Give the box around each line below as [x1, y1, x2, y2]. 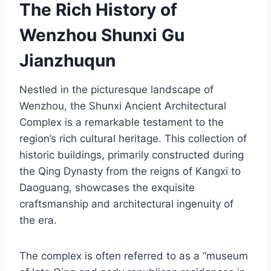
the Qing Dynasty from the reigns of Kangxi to [19, 165, 241, 178]
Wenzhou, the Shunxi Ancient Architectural [19, 100, 226, 113]
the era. [19, 214, 57, 227]
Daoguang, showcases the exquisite [19, 181, 195, 194]
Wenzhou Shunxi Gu [19, 25, 184, 46]
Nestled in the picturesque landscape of [19, 83, 214, 96]
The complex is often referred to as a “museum [19, 250, 248, 263]
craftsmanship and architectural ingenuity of [19, 198, 233, 211]
